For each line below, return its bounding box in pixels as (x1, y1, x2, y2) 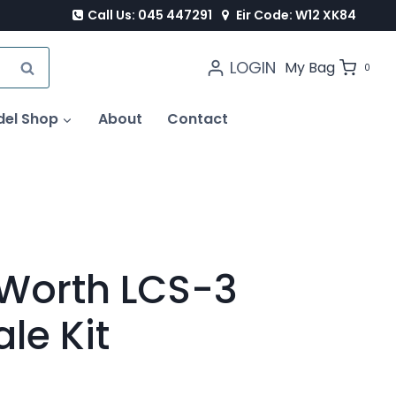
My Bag (284, 57, 335, 79)
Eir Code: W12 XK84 (235, 5, 356, 24)
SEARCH (16, 57, 77, 80)
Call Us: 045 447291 (88, 5, 213, 24)
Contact (167, 108, 229, 129)
